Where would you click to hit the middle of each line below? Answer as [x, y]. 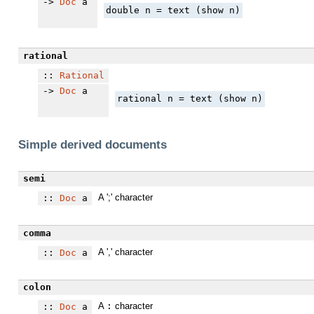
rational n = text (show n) [190, 99]
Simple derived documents [93, 144]
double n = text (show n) [173, 10]
